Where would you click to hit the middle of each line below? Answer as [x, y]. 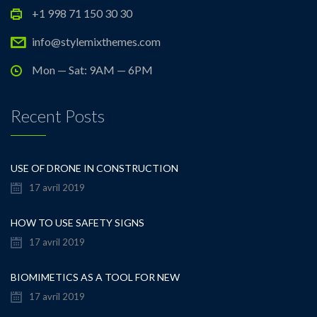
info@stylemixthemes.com [96, 42]
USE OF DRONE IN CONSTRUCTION [94, 168]
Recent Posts [58, 116]
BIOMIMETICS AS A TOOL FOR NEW [95, 277]
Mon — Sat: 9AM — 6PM [92, 70]
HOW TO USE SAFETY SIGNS [77, 223]
